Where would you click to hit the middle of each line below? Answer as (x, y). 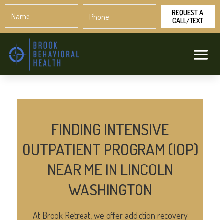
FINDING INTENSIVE (110, 129)
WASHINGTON (110, 189)
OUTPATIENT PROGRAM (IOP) (110, 149)
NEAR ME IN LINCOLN (110, 169)
